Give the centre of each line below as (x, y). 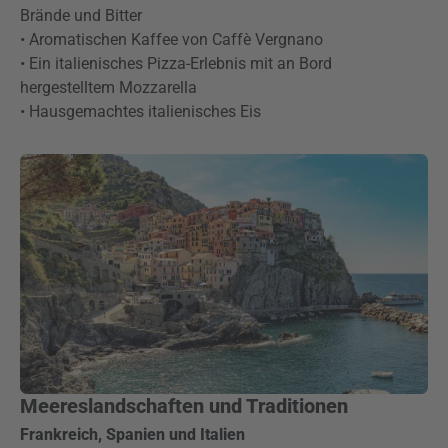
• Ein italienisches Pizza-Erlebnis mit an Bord (176, 63)
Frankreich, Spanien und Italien (132, 434)
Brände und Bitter (81, 15)
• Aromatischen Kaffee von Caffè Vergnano (171, 39)
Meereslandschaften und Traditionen (184, 406)
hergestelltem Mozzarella (108, 87)
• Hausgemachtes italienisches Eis (140, 111)
